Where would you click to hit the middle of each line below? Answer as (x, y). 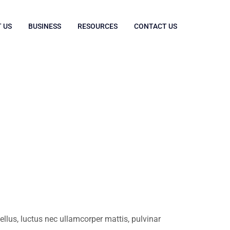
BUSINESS (45, 26)
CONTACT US (156, 26)
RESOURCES (98, 26)
